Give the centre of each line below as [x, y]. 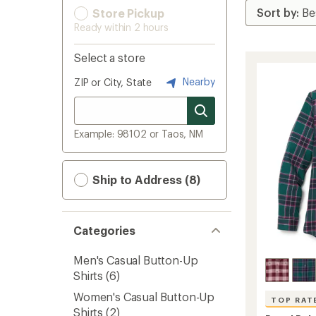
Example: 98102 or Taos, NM [139, 134]
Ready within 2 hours [121, 27]
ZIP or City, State [113, 82]
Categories [105, 230]
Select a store [110, 57]
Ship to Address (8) [145, 180]
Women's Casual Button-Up [144, 297]
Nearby [197, 81]
